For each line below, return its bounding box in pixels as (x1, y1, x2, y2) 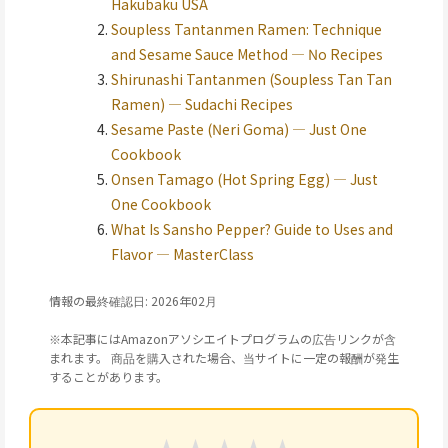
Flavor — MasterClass (111, 243, 254, 264)
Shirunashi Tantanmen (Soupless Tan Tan (111, 68, 392, 89)
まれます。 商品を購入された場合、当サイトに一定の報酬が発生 (49, 348, 399, 366)
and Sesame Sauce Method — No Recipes (111, 43, 383, 64)
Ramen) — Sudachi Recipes (111, 93, 293, 114)
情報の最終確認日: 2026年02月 (49, 291, 217, 309)
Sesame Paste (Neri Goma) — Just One (111, 118, 367, 139)
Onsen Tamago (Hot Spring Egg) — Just (111, 168, 378, 189)
